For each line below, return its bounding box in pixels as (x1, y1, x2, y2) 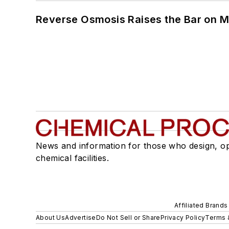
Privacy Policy (160, 213, 205, 221)
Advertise (65, 213, 96, 221)
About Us (36, 213, 65, 221)
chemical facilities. (36, 152, 109, 163)
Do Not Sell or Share (96, 213, 161, 221)
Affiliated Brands (174, 201, 228, 209)
